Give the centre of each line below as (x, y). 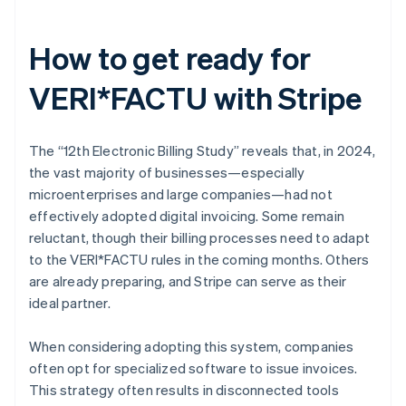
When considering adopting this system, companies (192, 347)
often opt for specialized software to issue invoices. (193, 368)
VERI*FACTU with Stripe (195, 98)
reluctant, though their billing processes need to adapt (200, 238)
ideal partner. (70, 303)
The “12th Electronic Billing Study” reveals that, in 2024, (203, 151)
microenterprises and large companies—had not (181, 194)
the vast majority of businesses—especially (167, 173)
